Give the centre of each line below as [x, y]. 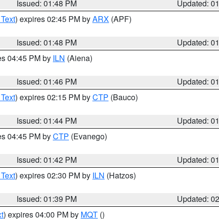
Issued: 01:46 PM [47, 81]
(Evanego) [88, 136]
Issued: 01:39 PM [47, 199]
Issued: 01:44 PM [47, 120]
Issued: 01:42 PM [47, 160]
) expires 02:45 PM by [54, 19]
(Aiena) [79, 58]
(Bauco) [123, 97]
